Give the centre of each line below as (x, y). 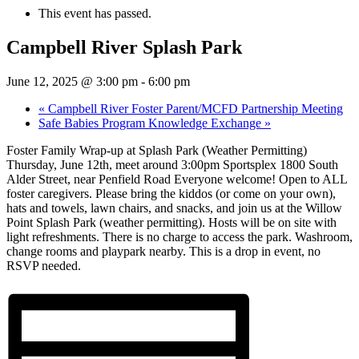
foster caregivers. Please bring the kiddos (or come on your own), (171, 194)
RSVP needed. (44, 266)
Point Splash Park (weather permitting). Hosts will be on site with (171, 223)
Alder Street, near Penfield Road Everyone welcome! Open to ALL (177, 179)
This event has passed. (95, 14)
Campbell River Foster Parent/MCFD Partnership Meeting (194, 109)
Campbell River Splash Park (124, 48)
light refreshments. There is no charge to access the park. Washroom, (179, 237)
